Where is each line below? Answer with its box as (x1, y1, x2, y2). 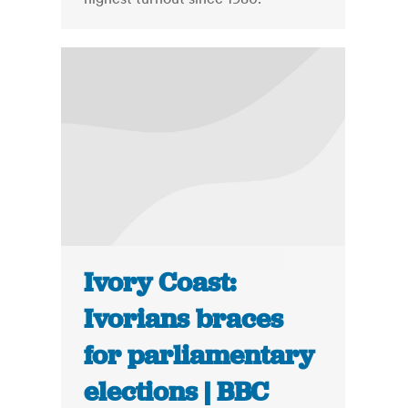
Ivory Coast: (84, 265, 237, 301)
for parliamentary (84, 338, 315, 373)
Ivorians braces (84, 301, 284, 337)
